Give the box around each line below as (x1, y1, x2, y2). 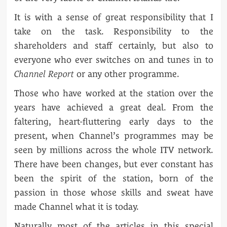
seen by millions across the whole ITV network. (14, 144, 213, 155)
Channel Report (14, 68, 74, 79)
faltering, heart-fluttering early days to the (14, 116, 213, 127)
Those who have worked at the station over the (14, 87, 213, 98)
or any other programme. (73, 68, 179, 79)
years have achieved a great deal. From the (14, 101, 213, 112)
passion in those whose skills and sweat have (14, 186, 213, 198)
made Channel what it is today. (14, 201, 139, 212)
